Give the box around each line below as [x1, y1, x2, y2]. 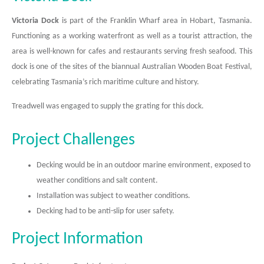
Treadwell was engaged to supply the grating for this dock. [12, 102, 204, 111]
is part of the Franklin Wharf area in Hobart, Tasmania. [59, 16, 252, 25]
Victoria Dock [12, 16, 59, 25]
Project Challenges [12, 132, 135, 148]
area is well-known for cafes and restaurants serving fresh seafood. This [12, 47, 252, 56]
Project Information [12, 231, 143, 247]
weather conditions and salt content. [37, 176, 158, 185]
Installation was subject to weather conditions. [37, 192, 190, 200]
